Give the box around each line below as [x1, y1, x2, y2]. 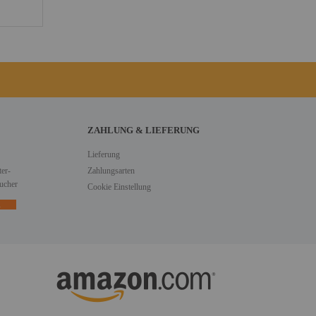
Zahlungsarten [87, 166, 135, 176]
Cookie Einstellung [87, 182, 152, 192]
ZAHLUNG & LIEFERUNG [87, 126, 200, 135]
